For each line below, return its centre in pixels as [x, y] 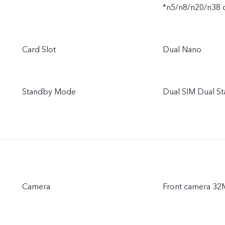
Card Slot [39, 50]
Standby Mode [49, 92]
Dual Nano [182, 50]
